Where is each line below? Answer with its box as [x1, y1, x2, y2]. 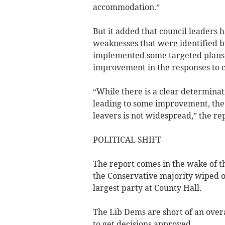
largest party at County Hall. [92, 183, 201, 193]
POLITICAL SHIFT [92, 135, 161, 145]
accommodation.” [92, 2, 160, 13]
